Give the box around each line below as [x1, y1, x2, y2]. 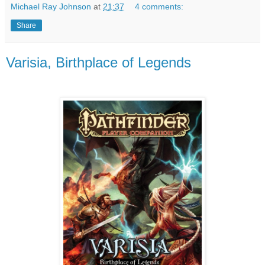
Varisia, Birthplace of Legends [6, 54, 191, 71]
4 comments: [135, 2, 184, 12]
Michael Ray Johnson [11, 2, 91, 12]
